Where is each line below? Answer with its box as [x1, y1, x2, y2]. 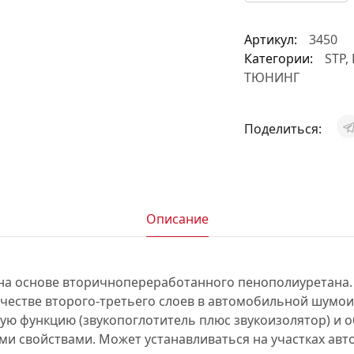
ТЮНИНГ [243, 69, 299, 86]
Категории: [243, 50, 313, 67]
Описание [145, 210, 209, 228]
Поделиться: [243, 120, 325, 137]
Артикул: [243, 31, 297, 48]
